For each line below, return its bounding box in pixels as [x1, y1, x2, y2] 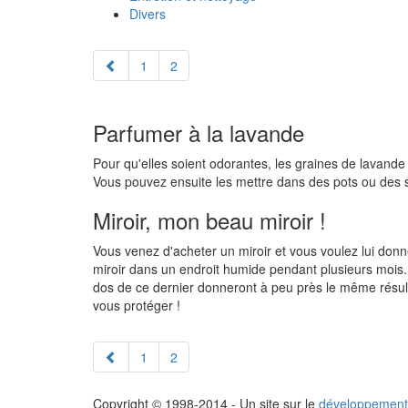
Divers [129, 5, 166, 24]
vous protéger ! [93, 296, 180, 315]
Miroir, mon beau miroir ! [93, 204, 326, 237]
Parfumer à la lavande [93, 117, 304, 149]
